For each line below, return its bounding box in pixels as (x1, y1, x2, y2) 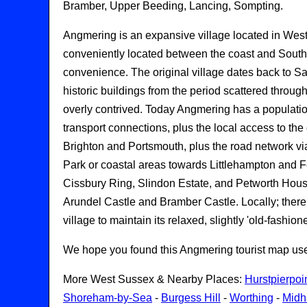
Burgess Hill (161, 291, 221, 304)
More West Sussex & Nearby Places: (63, 273, 245, 285)
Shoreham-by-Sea (63, 291, 152, 304)
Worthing (230, 291, 273, 304)
